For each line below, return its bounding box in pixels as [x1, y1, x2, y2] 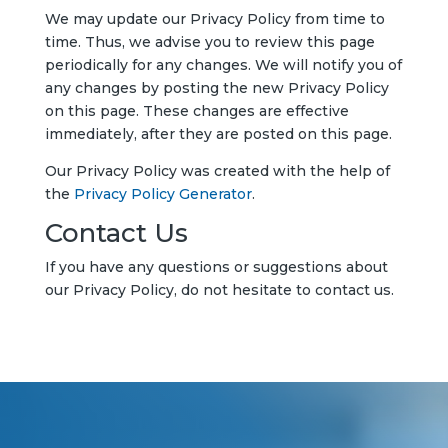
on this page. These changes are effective [44, 102, 349, 120]
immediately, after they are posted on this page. [44, 125, 392, 143]
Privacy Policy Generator [73, 185, 252, 203]
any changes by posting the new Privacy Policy [44, 79, 389, 97]
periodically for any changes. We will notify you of [44, 56, 402, 74]
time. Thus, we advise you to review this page [44, 33, 375, 51]
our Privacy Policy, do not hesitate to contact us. [44, 281, 394, 299]
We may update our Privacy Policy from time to [44, 10, 385, 28]
